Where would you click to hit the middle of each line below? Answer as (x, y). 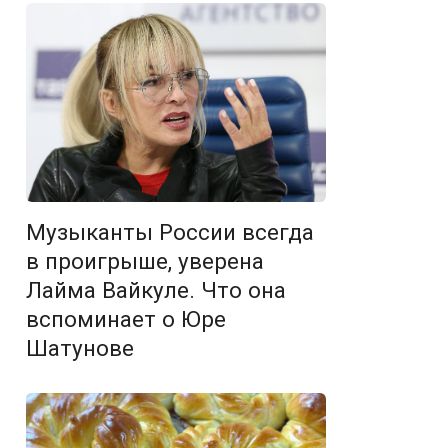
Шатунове (80, 348)
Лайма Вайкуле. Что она (156, 290)
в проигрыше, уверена (145, 261)
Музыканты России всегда (170, 232)
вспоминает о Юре (126, 319)
